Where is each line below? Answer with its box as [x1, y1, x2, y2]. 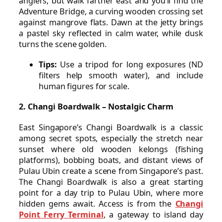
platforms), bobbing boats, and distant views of [19, 154, 203, 166]
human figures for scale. [39, 80, 129, 92]
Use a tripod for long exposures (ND [56, 58, 203, 70]
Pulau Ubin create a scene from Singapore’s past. [19, 165, 203, 176]
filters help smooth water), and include [39, 69, 203, 81]
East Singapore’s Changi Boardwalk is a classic [19, 121, 203, 133]
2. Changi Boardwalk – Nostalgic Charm [19, 101, 174, 112]
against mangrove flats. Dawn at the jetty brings [19, 17, 203, 28]
